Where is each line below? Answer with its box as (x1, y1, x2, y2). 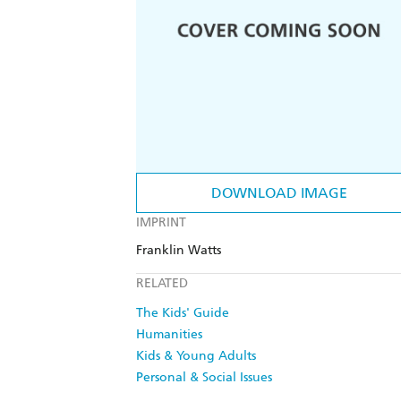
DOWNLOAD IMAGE (211, 184, 347, 202)
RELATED (136, 276, 188, 292)
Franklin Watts (136, 243, 221, 259)
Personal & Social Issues (136, 370, 272, 386)
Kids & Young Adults (136, 348, 256, 364)
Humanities (136, 327, 202, 343)
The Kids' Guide (136, 305, 229, 321)
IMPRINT (136, 215, 186, 231)
